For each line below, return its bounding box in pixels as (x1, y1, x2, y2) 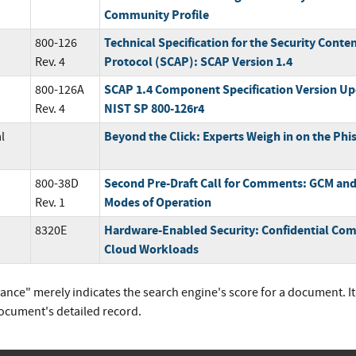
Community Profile (103, 6, 209, 24)
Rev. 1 (34, 195, 65, 211)
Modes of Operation (103, 194, 211, 211)
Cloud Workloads (103, 241, 199, 258)
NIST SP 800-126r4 (103, 100, 204, 118)
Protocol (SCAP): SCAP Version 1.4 (103, 53, 292, 71)
